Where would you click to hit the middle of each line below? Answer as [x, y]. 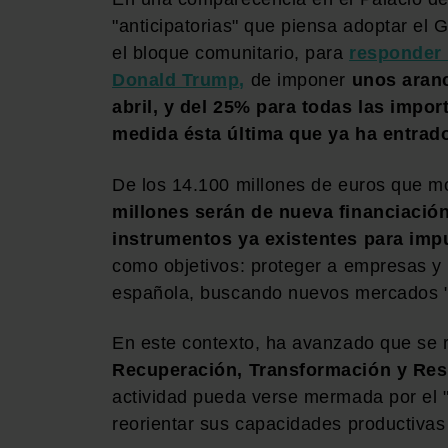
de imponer [298, 80]
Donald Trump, [179, 80]
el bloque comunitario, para [231, 53]
